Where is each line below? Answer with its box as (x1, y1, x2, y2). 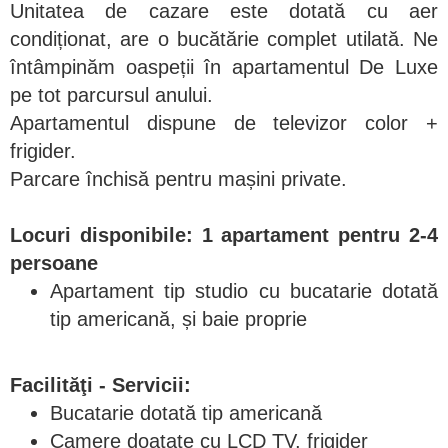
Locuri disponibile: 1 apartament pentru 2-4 (10, 223, 438, 246)
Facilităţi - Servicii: (10, 373, 191, 396)
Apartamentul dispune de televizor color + (10, 111, 438, 134)
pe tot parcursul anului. (10, 83, 213, 106)
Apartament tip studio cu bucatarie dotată (50, 279, 438, 302)
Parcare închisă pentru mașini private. (10, 167, 347, 190)
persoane (10, 251, 98, 274)
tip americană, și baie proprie (50, 307, 307, 330)
